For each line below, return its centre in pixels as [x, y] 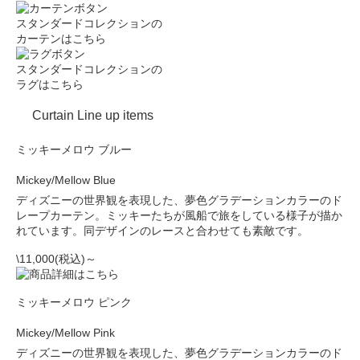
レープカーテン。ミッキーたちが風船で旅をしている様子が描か [179, 215]
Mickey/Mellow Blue [66, 180]
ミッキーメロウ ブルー [74, 149]
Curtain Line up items [93, 115]
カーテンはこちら [61, 39]
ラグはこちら [50, 84]
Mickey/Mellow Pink [65, 333]
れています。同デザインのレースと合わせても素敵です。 [162, 231]
